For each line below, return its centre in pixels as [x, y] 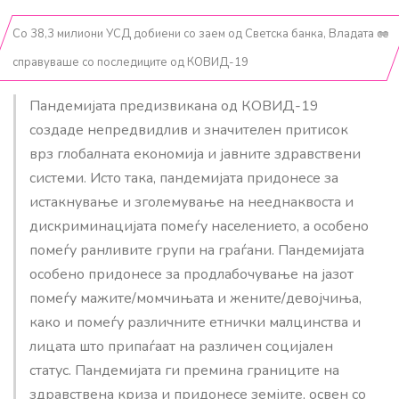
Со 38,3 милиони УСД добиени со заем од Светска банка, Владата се [201, 33]
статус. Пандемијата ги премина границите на [184, 370]
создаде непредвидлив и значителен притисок [189, 130]
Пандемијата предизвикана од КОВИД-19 [174, 106]
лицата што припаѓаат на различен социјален [181, 346]
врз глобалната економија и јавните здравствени [195, 154]
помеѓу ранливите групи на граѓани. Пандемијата [197, 250]
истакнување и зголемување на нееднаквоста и [191, 202]
